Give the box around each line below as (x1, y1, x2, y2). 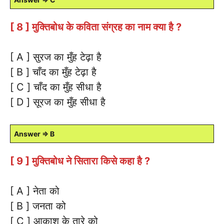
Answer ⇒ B (14, 129, 54, 138)
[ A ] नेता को (10, 184, 59, 197)
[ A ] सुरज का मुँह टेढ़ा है (10, 50, 101, 63)
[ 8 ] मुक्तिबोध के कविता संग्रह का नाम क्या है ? (10, 20, 181, 33)
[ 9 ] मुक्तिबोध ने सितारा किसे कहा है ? (10, 154, 150, 167)
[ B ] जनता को (10, 199, 66, 212)
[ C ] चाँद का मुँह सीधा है (10, 80, 101, 93)
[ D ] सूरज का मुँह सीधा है (10, 95, 105, 108)
